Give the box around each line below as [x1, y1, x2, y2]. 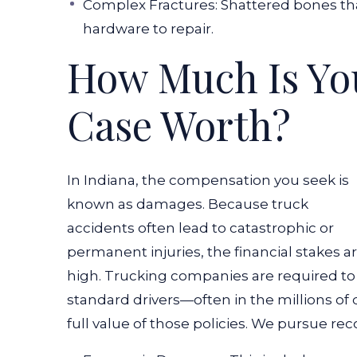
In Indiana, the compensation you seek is [67, 171, 349, 188]
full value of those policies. [67, 315, 248, 331]
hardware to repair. [83, 20, 214, 37]
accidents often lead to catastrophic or [67, 219, 334, 236]
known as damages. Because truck [67, 195, 308, 212]
